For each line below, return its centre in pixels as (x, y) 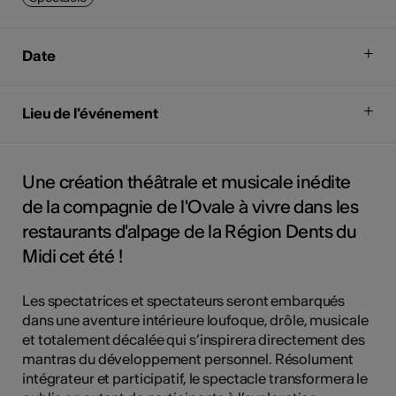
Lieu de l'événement (90, 113)
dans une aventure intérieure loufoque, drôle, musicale (195, 320)
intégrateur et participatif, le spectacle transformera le (195, 378)
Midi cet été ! (72, 255)
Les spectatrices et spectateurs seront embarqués (184, 300)
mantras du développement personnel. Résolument (188, 358)
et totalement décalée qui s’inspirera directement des (194, 339)
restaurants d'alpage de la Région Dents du (190, 231)
